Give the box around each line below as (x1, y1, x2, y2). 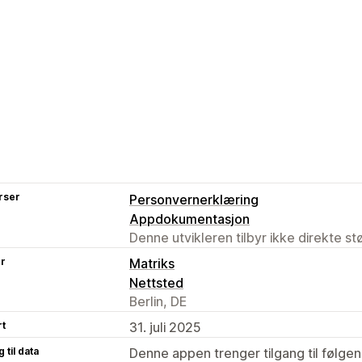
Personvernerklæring (129, 191, 259, 208)
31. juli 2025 (129, 318, 201, 335)
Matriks (129, 255, 175, 271)
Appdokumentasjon (129, 210, 250, 227)
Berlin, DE (129, 293, 187, 309)
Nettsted (129, 274, 183, 291)
